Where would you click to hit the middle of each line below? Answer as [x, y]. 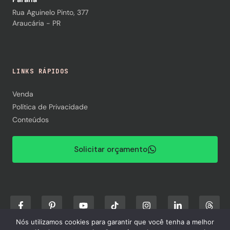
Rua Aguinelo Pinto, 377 [50, 13]
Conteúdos [31, 119]
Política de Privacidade [50, 107]
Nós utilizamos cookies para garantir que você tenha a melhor [115, 222]
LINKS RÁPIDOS [41, 71]
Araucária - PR [36, 23]
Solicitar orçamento [110, 149]
